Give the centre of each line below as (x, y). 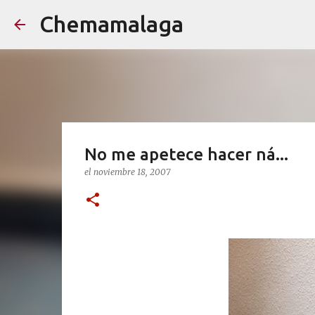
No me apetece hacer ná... (186, 154)
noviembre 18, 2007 (131, 172)
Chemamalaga (111, 24)
